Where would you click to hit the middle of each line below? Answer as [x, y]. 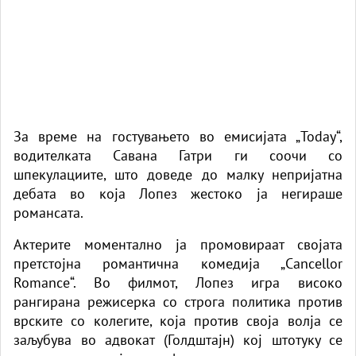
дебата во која [76, 193]
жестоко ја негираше [260, 193]
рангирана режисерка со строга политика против [178, 301]
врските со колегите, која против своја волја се [178, 320]
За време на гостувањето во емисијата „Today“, [178, 136]
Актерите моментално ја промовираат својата [178, 244]
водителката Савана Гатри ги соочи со [178, 155]
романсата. [48, 212]
